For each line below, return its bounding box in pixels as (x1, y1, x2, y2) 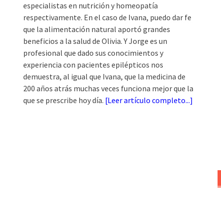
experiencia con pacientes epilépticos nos (23, 59, 164, 70)
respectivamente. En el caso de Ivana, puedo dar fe (23, 12, 192, 22)
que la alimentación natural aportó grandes (23, 24, 171, 34)
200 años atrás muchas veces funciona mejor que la (23, 83, 194, 93)
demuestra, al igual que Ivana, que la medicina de (23, 71, 186, 81)
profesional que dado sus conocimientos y (23, 47, 164, 58)
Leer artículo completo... (108, 95, 190, 105)
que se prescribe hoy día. (23, 95, 106, 105)
